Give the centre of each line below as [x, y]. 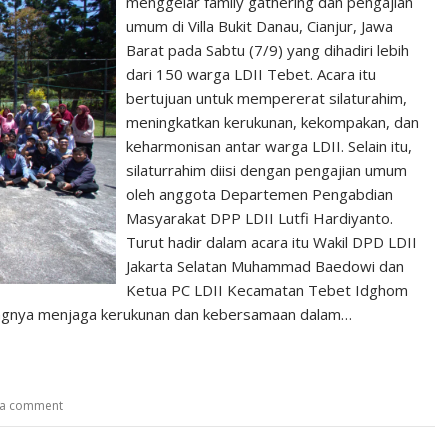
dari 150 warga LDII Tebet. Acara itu [251, 74]
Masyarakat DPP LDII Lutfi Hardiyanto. [260, 218]
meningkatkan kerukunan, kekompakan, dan [273, 122]
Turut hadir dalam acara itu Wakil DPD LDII [272, 242]
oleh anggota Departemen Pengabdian [260, 194]
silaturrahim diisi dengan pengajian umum [267, 170]
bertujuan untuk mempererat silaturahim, [267, 98]
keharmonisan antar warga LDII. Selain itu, [269, 146]
